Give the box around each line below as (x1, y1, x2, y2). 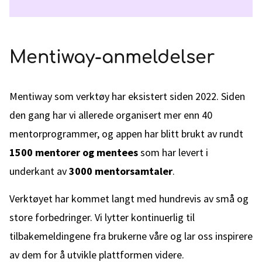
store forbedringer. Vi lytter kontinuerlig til (9, 211, 195, 224)
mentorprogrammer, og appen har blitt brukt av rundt (9, 127, 243, 140)
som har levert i (138, 146, 208, 159)
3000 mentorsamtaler (69, 164, 173, 178)
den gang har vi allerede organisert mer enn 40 (9, 108, 212, 122)
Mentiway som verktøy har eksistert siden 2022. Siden (9, 89, 245, 103)
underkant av (9, 164, 69, 178)
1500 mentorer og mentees (9, 146, 138, 159)
